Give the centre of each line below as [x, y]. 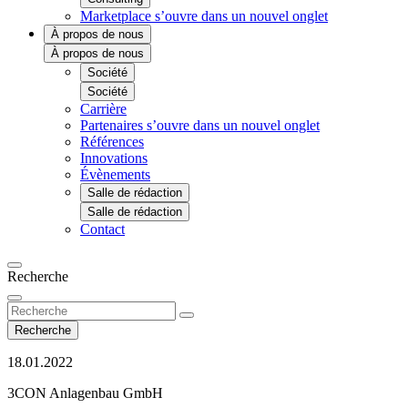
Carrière [103, 109]
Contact [102, 229]
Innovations [114, 158]
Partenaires [113, 125]
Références [112, 142]
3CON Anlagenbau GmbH [85, 393]
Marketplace [117, 16]
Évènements [115, 174]
